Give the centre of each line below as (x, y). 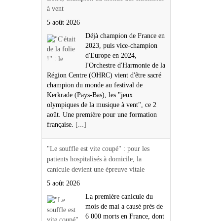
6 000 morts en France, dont (125, 216)
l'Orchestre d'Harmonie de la (125, 65)
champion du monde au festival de (94, 85)
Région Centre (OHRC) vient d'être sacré (104, 75)
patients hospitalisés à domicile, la (94, 159)
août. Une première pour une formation (102, 114)
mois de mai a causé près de (124, 206)
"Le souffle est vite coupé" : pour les (98, 148)
